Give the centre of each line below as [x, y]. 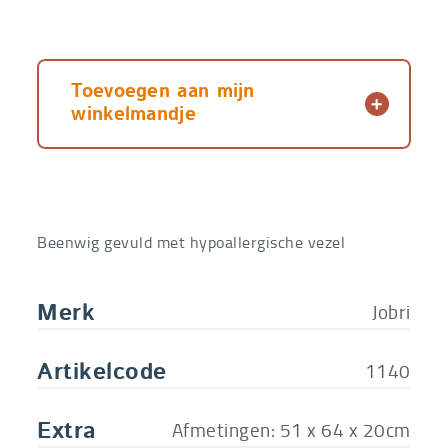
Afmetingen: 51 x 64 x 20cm [291, 429]
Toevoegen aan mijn [163, 91]
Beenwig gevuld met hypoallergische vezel [191, 241]
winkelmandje [133, 114]
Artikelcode [102, 373]
